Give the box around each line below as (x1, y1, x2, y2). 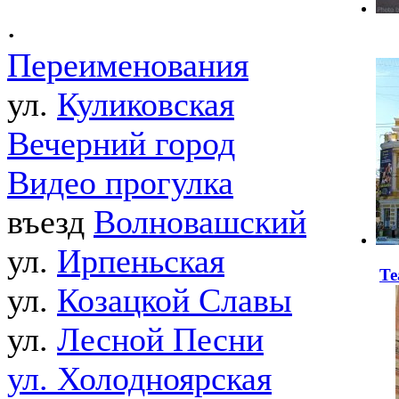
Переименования (7, 46, 248, 85)
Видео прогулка (7, 164, 233, 202)
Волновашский (94, 203, 306, 241)
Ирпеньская (57, 242, 224, 281)
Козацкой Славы (57, 281, 292, 320)
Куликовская (57, 85, 234, 124)
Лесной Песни (57, 321, 264, 359)
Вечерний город (7, 125, 235, 163)
